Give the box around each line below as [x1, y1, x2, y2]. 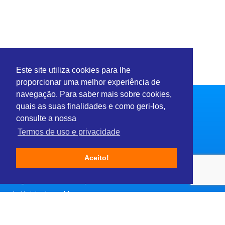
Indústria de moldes [13, 189, 77, 199]
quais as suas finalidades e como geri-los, [16, 102, 165, 111]
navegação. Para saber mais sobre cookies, [16, 90, 172, 99]
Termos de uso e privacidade [18, 128, 121, 137]
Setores [13, 144, 41, 154]
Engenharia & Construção [13, 175, 96, 185]
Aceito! [84, 154, 109, 162]
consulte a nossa [16, 114, 76, 123]
